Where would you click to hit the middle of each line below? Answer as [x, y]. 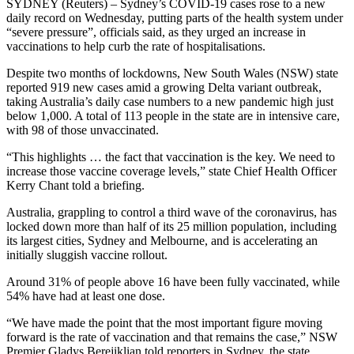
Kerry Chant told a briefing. [75, 186]
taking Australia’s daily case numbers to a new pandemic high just [170, 102]
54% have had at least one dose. [86, 296]
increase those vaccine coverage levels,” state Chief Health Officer [171, 171]
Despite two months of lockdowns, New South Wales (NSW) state [172, 73]
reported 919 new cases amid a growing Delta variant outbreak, [164, 88]
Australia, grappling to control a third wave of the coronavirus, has [171, 213]
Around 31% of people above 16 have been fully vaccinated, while [173, 282]
